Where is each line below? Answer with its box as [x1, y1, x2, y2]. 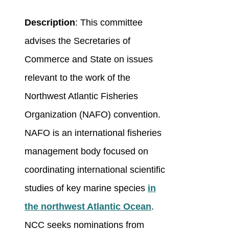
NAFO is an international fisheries [24, 128, 162, 139]
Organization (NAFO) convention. [24, 109, 161, 120]
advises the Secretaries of [24, 36, 130, 47]
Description [24, 17, 75, 28]
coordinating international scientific [24, 165, 165, 175]
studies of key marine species [24, 183, 145, 194]
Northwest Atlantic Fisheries [24, 91, 138, 102]
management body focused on [24, 146, 148, 157]
